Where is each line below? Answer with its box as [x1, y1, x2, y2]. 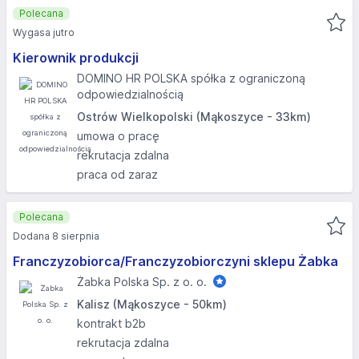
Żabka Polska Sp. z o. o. [77, 275, 207, 288]
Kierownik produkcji [13, 50, 139, 66]
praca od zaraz [77, 167, 158, 181]
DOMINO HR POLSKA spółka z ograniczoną [77, 71, 305, 85]
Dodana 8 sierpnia [13, 230, 99, 242]
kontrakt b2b [77, 317, 146, 330]
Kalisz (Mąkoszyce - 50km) [77, 297, 227, 311]
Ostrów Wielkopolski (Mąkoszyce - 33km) [77, 110, 311, 123]
